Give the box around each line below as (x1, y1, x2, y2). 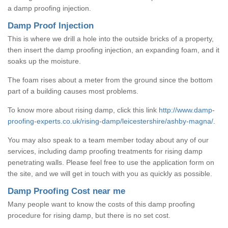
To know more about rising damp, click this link (8, 105, 159, 114)
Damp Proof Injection (8, 20, 94, 31)
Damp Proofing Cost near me (8, 186, 125, 196)
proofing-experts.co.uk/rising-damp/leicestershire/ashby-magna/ (8, 117, 213, 125)
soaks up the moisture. (8, 56, 81, 65)
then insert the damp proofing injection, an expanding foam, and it (8, 45, 219, 54)
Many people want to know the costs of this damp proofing (8, 199, 195, 208)
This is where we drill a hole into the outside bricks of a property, (8, 34, 214, 43)
